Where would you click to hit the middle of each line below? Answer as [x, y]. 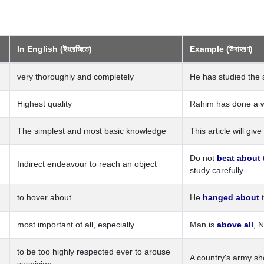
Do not [203, 158]
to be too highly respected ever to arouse [94, 252]
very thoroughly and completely [75, 77]
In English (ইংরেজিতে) [55, 49]
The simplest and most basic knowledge [92, 131]
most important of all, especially [76, 225]
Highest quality [44, 104]
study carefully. [217, 170]
